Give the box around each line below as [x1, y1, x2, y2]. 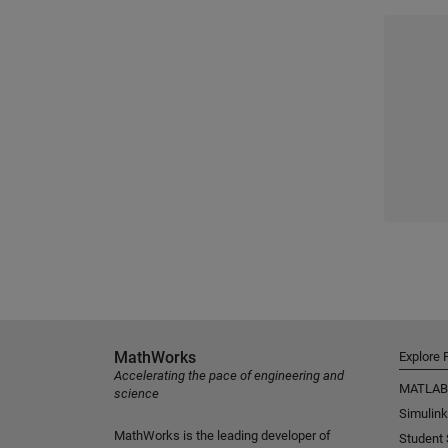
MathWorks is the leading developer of [114, 428, 331, 444]
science [114, 386, 159, 402]
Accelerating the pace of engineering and [114, 368, 344, 384]
